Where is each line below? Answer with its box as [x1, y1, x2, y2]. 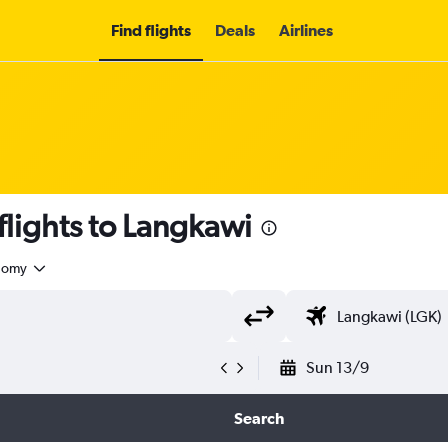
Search [233, 409, 284, 427]
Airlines [279, 21, 333, 39]
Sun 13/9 [306, 358, 369, 377]
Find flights [111, 21, 191, 39]
